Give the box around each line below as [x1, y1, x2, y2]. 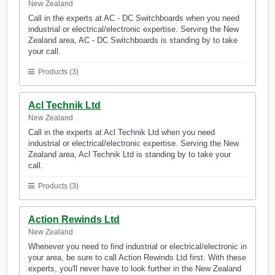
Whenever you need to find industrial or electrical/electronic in [28, 242, 247, 252]
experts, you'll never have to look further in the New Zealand [28, 264, 241, 274]
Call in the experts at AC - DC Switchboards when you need [28, 14, 239, 23]
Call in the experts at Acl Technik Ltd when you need [28, 128, 215, 137]
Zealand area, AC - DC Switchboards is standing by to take [28, 36, 238, 45]
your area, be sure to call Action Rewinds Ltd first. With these [28, 253, 246, 263]
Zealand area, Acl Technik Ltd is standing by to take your [28, 150, 231, 160]
